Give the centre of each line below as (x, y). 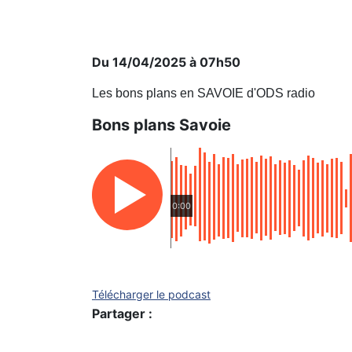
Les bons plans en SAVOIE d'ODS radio (203, 93)
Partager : (122, 313)
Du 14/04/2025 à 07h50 (166, 62)
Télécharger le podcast (151, 294)
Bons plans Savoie (161, 125)
